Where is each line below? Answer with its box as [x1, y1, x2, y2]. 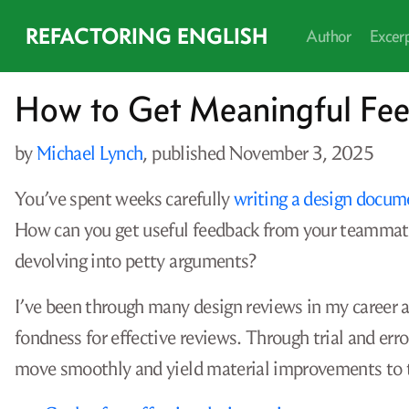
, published [142, 142, 229, 165]
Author [306, 26, 351, 47]
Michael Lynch [37, 142, 143, 165]
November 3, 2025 [228, 142, 374, 165]
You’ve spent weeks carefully [15, 187, 234, 211]
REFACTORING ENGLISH [26, 22, 267, 50]
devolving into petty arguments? [15, 249, 257, 273]
